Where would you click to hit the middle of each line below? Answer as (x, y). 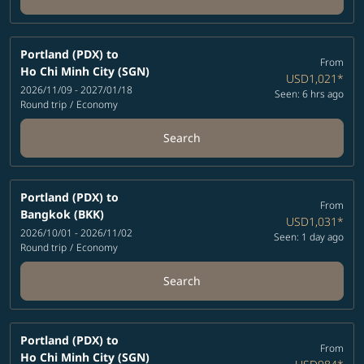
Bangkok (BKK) (62, 214)
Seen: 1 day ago (308, 237)
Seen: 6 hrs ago (309, 94)
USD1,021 (311, 79)
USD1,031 (311, 222)
